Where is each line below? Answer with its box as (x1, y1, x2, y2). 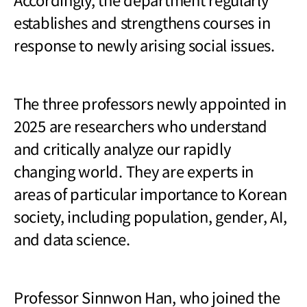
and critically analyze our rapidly (14, 136, 231, 159)
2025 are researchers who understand (14, 114, 268, 136)
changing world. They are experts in (14, 159, 254, 182)
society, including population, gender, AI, (14, 204, 287, 227)
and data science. (14, 227, 130, 249)
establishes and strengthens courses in (14, 10, 271, 33)
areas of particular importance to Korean (14, 182, 287, 204)
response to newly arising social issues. (14, 33, 275, 56)
